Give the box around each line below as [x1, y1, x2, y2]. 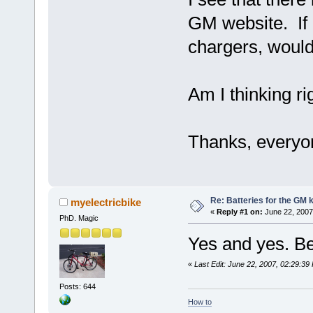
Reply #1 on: [216, 208, 263, 217]
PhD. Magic [59, 214, 99, 223]
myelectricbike [71, 196, 142, 209]
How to [187, 297, 212, 306]
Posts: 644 [59, 282, 96, 291]
